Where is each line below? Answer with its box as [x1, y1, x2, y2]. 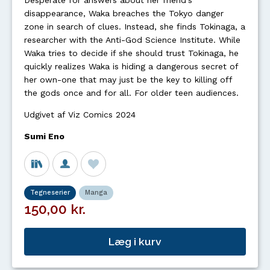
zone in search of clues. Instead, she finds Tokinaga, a [24, 22, 245, 31]
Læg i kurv [108, 235, 162, 248]
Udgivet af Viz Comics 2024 [24, 110, 136, 119]
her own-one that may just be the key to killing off [24, 75, 232, 84]
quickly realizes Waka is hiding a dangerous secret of [24, 61, 238, 71]
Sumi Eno [24, 131, 64, 141]
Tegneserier [30, 189, 70, 196]
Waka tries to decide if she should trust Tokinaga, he [24, 48, 239, 58]
